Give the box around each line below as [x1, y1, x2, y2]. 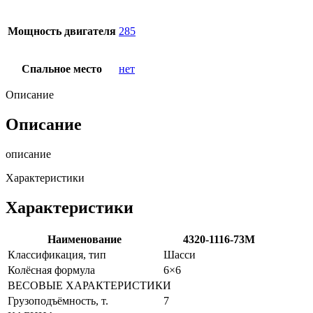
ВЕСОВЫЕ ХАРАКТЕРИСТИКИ [8, 279, 171, 291]
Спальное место [22, 62, 102, 75]
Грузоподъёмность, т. [8, 294, 108, 307]
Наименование [47, 233, 122, 245]
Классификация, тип [8, 248, 106, 261]
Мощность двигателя [8, 24, 116, 37]
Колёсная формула [8, 263, 95, 276]
